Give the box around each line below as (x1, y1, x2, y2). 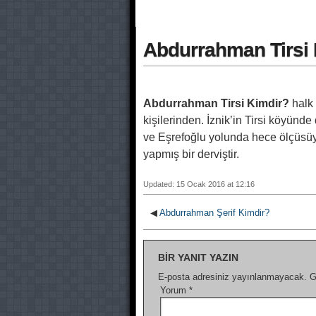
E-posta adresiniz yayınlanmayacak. (158, 272, 307, 282)
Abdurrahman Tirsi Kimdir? (143, 97, 289, 109)
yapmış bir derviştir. (143, 148, 239, 160)
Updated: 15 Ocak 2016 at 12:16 (143, 180, 255, 188)
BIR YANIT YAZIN (158, 252, 238, 263)
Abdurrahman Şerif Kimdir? (159, 207, 269, 218)
